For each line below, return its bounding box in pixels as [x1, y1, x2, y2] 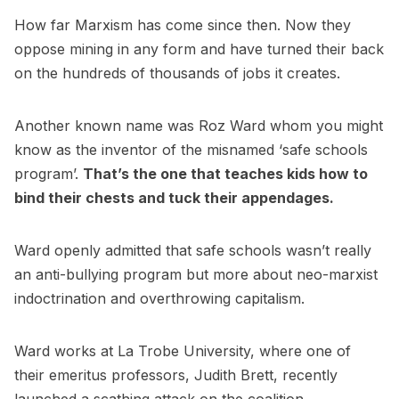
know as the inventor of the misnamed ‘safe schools [14, 141, 368, 159]
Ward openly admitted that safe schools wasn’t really [14, 241, 371, 260]
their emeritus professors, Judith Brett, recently [14, 366, 338, 385]
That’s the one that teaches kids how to [83, 165, 368, 183]
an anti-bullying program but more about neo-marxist [14, 265, 378, 284]
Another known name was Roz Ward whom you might [14, 117, 383, 135]
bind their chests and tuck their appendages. [14, 189, 334, 208]
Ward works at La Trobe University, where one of [14, 342, 351, 361]
